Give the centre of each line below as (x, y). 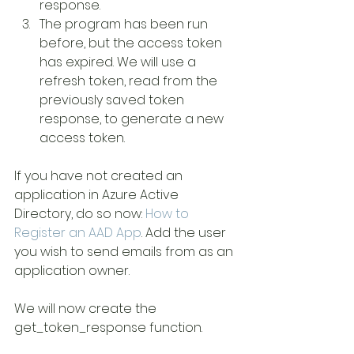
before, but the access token (132, 43)
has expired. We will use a (119, 62)
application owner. (72, 271)
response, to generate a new (133, 119)
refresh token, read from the (130, 81)
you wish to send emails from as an (125, 252)
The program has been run (125, 24)
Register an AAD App (78, 233)
